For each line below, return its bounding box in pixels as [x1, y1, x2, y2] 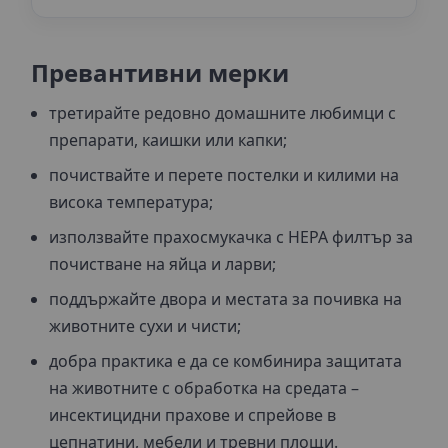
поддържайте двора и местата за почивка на [49, 287, 402, 310]
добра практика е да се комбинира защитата [49, 349, 402, 372]
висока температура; [49, 190, 213, 213]
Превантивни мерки [31, 55, 289, 89]
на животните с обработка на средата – [49, 376, 359, 399]
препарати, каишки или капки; [49, 128, 287, 151]
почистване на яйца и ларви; [49, 252, 276, 275]
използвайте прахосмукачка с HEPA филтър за [49, 225, 413, 248]
